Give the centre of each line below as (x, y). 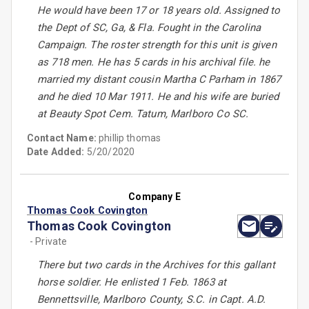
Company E (154, 197)
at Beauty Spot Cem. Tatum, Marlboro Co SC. (143, 114)
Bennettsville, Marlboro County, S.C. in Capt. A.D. (152, 300)
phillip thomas (130, 138)
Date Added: (56, 152)
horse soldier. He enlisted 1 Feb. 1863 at (132, 282)
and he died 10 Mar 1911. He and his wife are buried (158, 97)
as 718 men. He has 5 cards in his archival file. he (154, 62)
